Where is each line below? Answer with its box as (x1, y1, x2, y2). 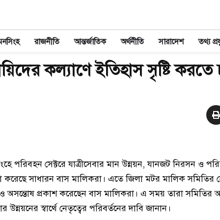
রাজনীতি (34, 37, 59, 47)
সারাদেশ (159, 37, 184, 47)
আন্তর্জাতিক (74, 37, 106, 47)
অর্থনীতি (121, 37, 144, 47)
